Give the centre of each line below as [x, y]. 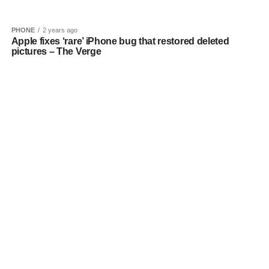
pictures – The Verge [56, 51]
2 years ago [60, 30]
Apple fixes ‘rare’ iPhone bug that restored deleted [120, 41]
